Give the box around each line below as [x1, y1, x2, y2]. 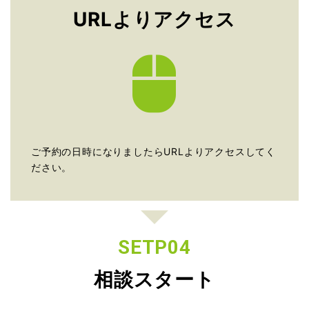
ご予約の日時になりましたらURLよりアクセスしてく [31, 145, 276, 157]
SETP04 [118, 235, 191, 259]
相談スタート [94, 267, 215, 291]
